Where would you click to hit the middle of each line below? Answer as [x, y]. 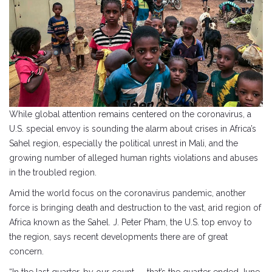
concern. [26, 251]
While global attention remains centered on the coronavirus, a [130, 114]
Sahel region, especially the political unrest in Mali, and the [124, 143]
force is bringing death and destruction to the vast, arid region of [135, 207]
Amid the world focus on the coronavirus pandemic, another [127, 193]
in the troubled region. [53, 172]
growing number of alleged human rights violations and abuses [134, 158]
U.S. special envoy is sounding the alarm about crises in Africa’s [133, 128]
